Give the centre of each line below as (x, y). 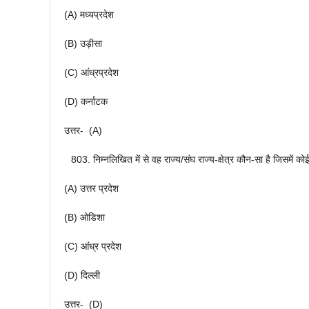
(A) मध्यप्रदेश (89, 15)
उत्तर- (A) (83, 131)
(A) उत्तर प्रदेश (91, 189)
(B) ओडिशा (84, 218)
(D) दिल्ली (82, 276)
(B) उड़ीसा (83, 44)
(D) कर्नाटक (86, 102)
